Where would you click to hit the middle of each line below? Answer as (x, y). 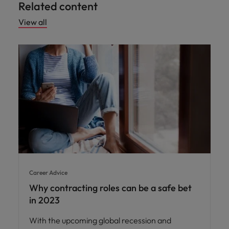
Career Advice (48, 173)
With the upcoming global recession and (100, 221)
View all (33, 22)
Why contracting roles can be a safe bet (110, 188)
